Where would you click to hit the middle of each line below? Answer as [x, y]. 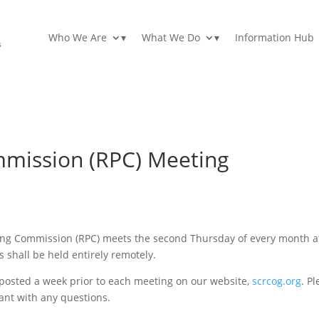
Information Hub [274, 38]
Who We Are [77, 38]
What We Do [171, 38]
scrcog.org [277, 281]
